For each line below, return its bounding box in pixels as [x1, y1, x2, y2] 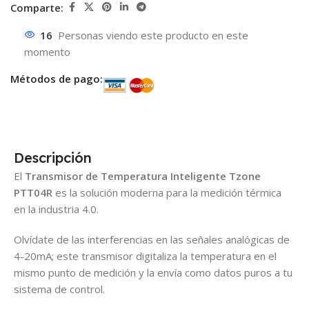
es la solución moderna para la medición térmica [52, 185, 281, 199]
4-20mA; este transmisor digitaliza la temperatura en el [14, 248, 277, 263]
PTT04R [14, 185, 52, 199]
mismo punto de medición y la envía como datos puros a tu [14, 265, 292, 279]
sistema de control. [14, 281, 105, 296]
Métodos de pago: [10, 72, 103, 86]
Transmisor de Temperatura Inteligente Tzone [25, 168, 261, 183]
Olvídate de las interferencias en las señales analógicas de [14, 232, 290, 246]
